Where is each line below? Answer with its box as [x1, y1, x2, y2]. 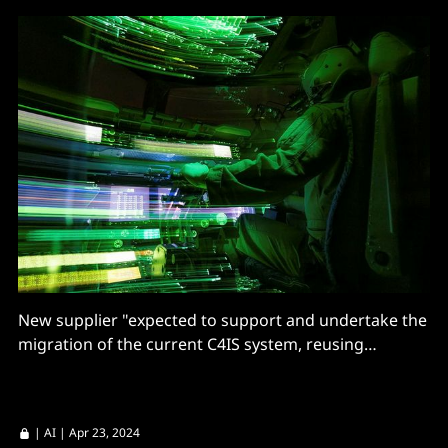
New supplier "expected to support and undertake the [18, 309, 427, 332]
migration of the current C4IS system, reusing [18, 333, 364, 356]
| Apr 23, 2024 [56, 424, 140, 442]
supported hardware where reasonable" [18, 357, 324, 380]
